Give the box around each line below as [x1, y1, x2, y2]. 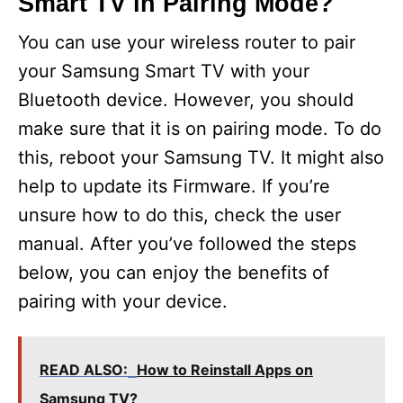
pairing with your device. [18, 291, 228, 313]
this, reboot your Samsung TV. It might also [18, 147, 384, 169]
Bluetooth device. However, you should [18, 89, 354, 112]
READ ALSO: [40, 361, 128, 380]
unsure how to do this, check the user [18, 204, 341, 227]
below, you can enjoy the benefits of [18, 262, 329, 284]
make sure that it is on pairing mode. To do [18, 118, 381, 140]
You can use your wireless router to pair [18, 31, 355, 54]
